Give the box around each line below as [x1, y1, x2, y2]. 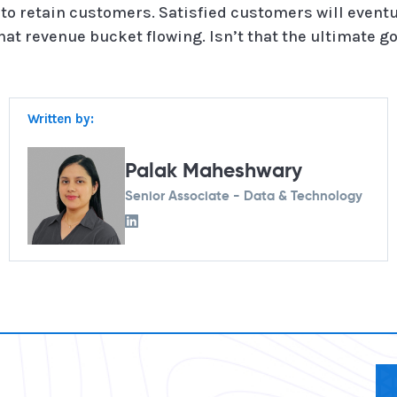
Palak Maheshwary [125, 161, 302, 182]
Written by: [27, 111, 94, 128]
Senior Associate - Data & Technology [125, 189, 362, 203]
